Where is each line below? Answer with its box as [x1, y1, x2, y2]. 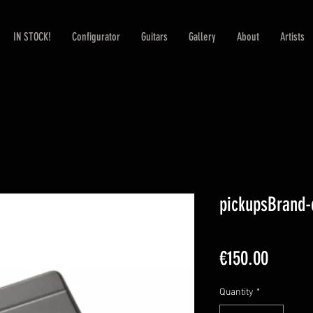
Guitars [140, 30, 168, 43]
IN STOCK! [13, 30, 51, 43]
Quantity [219, 286, 254, 298]
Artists [279, 30, 305, 43]
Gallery [188, 30, 216, 43]
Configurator [71, 30, 120, 43]
